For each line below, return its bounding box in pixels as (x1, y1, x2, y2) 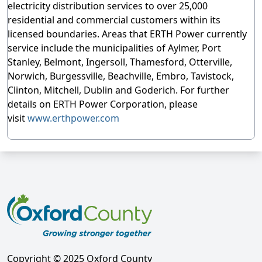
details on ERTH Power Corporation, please (8, 98, 198, 111)
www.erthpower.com (27, 112, 119, 125)
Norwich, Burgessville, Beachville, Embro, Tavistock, (8, 70, 234, 82)
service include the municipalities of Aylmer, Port (8, 42, 221, 54)
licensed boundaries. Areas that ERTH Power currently (8, 27, 247, 40)
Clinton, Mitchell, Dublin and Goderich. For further (8, 84, 229, 96)
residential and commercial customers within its (8, 13, 220, 26)
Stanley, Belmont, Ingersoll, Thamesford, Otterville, (8, 56, 232, 68)
